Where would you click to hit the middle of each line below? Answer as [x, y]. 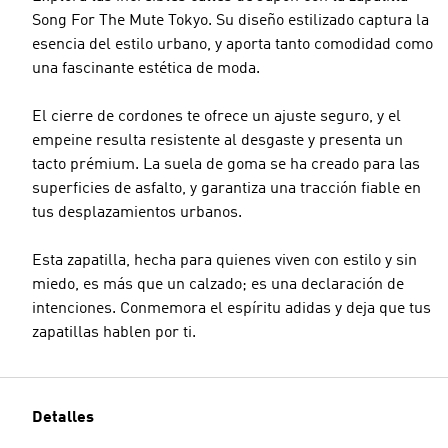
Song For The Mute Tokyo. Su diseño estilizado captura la [230, 21]
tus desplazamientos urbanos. [137, 213]
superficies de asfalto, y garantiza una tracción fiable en [226, 189]
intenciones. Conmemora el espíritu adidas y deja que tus [231, 309]
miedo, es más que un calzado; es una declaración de [218, 285]
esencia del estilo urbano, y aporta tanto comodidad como [232, 45]
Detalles [63, 418]
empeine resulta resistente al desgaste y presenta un [217, 141]
